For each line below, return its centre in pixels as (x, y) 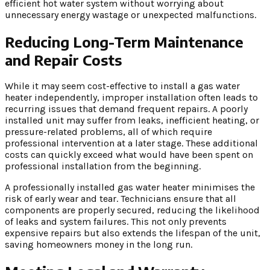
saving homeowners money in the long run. (99, 245)
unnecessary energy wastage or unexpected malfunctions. (130, 14)
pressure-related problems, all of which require (108, 132)
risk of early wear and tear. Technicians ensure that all (121, 199)
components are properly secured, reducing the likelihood (132, 210)
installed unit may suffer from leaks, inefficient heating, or (132, 121)
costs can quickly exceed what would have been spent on (129, 155)
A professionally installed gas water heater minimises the (130, 187)
